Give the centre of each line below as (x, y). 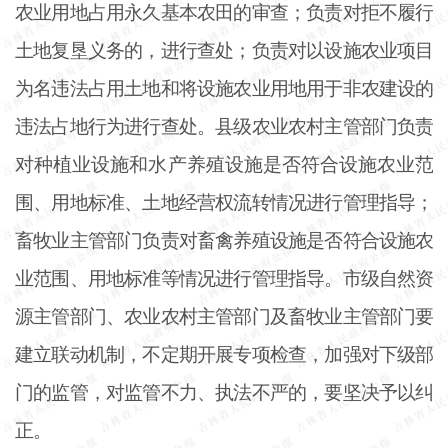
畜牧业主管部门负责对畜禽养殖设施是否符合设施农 (224, 240)
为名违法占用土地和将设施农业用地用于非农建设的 (224, 88)
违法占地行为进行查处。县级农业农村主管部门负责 (224, 126)
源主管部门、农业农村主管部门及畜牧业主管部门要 (224, 316)
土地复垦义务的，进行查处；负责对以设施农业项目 (224, 50)
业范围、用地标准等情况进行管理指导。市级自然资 (224, 278)
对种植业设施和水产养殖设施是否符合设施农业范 (224, 164)
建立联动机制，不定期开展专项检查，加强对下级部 (224, 354)
